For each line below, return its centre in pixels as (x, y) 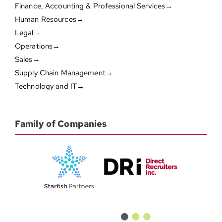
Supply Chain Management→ (64, 73)
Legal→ (28, 33)
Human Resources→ (49, 20)
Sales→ (27, 60)
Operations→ (37, 46)
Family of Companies (61, 124)
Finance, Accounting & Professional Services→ (94, 6)
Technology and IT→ (50, 86)
